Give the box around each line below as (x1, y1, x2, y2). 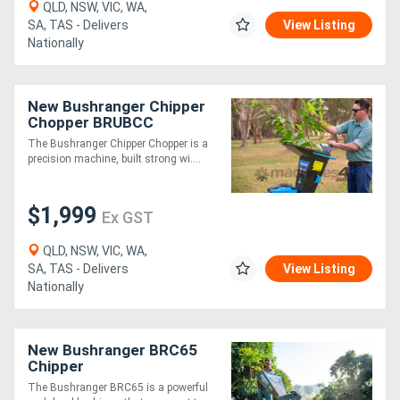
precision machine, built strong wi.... (28, 153, 201, 166)
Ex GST (102, 208, 154, 228)
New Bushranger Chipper (28, 97, 205, 116)
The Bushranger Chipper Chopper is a (28, 137, 208, 151)
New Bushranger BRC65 (28, 341, 197, 360)
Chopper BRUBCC (28, 113, 154, 132)
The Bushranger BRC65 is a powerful (28, 381, 208, 395)
